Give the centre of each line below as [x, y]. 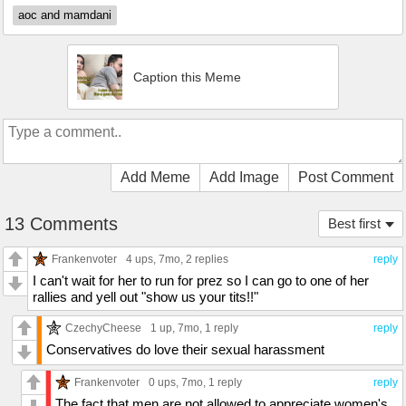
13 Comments [61, 224]
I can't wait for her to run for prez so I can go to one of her [201, 281]
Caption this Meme [187, 77]
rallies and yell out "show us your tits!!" [145, 297]
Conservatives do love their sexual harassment [185, 350]
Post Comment [346, 178]
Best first [354, 224]
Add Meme [155, 178]
